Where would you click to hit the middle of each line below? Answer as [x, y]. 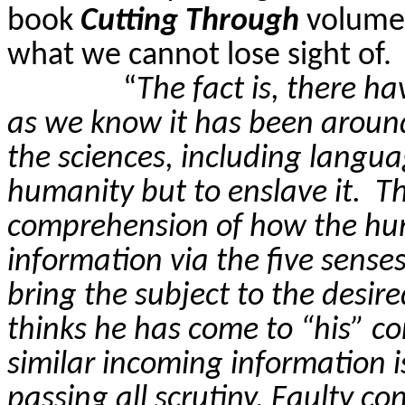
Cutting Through [190, 21]
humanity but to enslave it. [184, 193]
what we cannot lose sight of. [199, 56]
